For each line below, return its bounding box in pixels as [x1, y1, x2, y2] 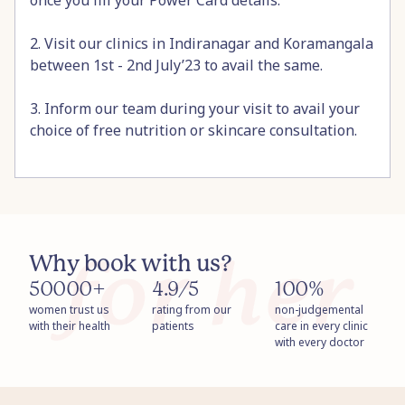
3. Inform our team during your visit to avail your [30, 99, 360, 119]
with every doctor [274, 334, 364, 351]
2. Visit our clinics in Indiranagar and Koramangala [30, 33, 373, 54]
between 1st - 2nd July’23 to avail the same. [30, 55, 323, 76]
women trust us [29, 302, 109, 318]
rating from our [151, 302, 231, 318]
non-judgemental [274, 302, 363, 318]
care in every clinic [274, 318, 368, 334]
